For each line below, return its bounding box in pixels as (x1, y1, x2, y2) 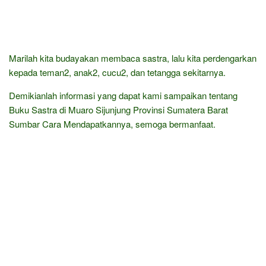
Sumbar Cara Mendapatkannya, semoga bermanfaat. (9, 117, 216, 130)
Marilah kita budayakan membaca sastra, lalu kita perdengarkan (9, 51, 256, 64)
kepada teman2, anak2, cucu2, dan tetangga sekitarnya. (9, 65, 226, 78)
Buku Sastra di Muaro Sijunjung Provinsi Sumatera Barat (9, 103, 228, 116)
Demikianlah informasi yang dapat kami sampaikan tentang (9, 88, 237, 102)
